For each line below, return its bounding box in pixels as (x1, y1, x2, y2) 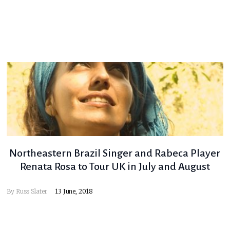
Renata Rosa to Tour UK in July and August (20, 161, 210, 172)
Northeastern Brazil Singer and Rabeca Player (9, 147, 221, 159)
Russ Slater (15, 187, 48, 196)
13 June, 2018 (55, 187, 93, 196)
